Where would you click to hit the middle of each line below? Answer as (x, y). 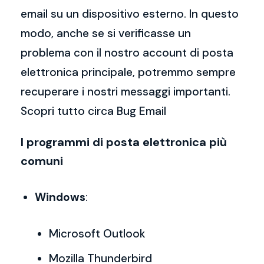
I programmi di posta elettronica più (124, 142)
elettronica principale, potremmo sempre (128, 72)
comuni (42, 161)
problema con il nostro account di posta (127, 53)
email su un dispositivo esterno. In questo (130, 14)
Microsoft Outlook (97, 234)
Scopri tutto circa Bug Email (93, 111)
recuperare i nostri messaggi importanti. (126, 92)
